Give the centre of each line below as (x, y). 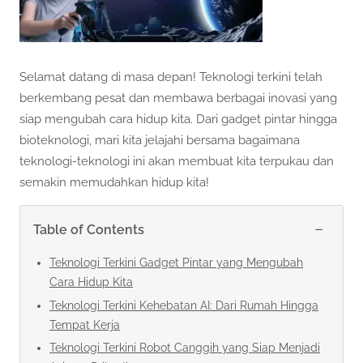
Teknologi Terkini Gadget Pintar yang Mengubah (176, 263)
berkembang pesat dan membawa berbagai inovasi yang (178, 98)
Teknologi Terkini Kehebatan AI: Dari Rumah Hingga (184, 305)
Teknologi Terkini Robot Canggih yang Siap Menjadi (185, 347)
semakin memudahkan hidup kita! (114, 183)
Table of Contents (89, 230)
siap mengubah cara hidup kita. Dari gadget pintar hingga (178, 120)
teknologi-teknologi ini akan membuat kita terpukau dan (177, 162)
